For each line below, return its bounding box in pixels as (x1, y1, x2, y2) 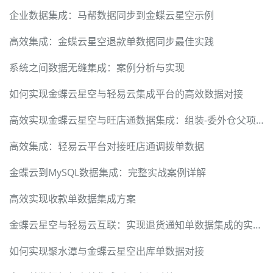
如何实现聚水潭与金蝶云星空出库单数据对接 (9, 244, 204, 258)
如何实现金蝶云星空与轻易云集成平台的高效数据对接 (9, 87, 243, 101)
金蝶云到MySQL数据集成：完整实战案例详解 (9, 166, 206, 180)
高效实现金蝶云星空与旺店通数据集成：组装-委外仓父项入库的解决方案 (256, 113, 264, 127)
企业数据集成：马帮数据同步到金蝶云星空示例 (9, 9, 214, 23)
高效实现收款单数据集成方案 (9, 192, 136, 206)
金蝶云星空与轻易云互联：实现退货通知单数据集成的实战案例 (253, 218, 261, 232)
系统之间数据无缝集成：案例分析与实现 (9, 61, 185, 75)
